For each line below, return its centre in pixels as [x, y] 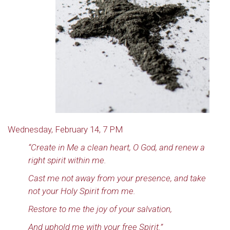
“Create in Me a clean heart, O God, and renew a [117, 147]
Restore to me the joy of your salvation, [100, 209]
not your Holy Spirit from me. [82, 191]
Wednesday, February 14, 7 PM [65, 129]
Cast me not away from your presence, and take [117, 178]
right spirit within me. [67, 160]
